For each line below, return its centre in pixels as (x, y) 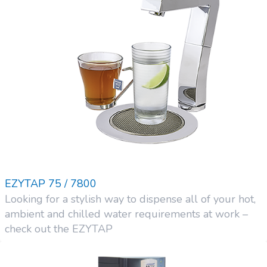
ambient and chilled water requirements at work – (126, 214)
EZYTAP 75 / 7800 (51, 184)
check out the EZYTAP (59, 229)
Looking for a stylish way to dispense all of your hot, (130, 199)
